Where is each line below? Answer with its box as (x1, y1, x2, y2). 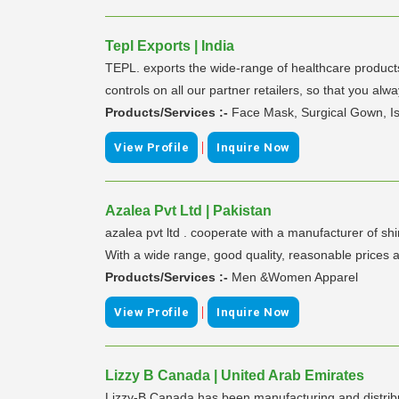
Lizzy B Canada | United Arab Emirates (105, 367, 364, 383)
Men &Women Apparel (232, 269, 358, 284)
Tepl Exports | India (105, 37, 234, 53)
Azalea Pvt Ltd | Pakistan (105, 202, 272, 218)
